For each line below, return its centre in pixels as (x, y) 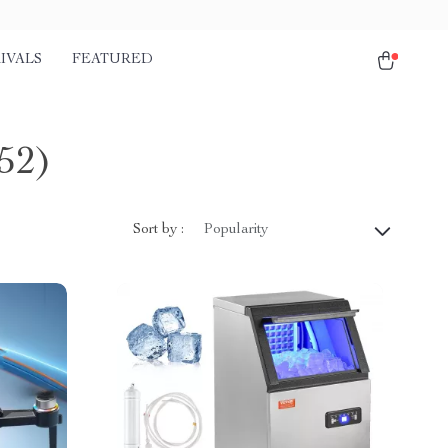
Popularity (236, 230)
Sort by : (158, 229)
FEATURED (112, 60)
